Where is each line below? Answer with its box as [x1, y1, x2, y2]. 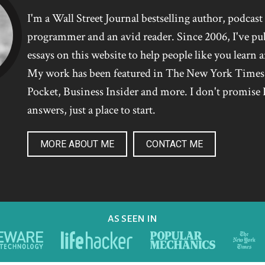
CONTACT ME [146, 138, 203, 150]
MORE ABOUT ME [40, 138, 114, 150]
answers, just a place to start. [27, 102, 156, 118]
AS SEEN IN [108, 213, 157, 224]
